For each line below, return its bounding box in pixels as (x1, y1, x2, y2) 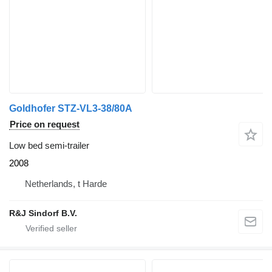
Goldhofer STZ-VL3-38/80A (9, 103, 132, 114)
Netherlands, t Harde (25, 178, 107, 189)
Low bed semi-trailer (9, 140, 89, 151)
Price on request (10, 119, 80, 130)
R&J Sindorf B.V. (9, 208, 77, 219)
